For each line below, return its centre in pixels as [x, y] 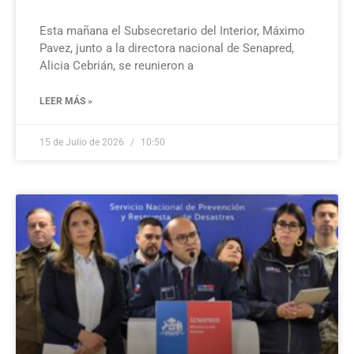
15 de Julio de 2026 [83, 142]
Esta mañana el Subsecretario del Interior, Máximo [172, 30]
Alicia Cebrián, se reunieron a [117, 65]
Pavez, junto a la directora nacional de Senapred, [167, 48]
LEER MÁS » [66, 101]
